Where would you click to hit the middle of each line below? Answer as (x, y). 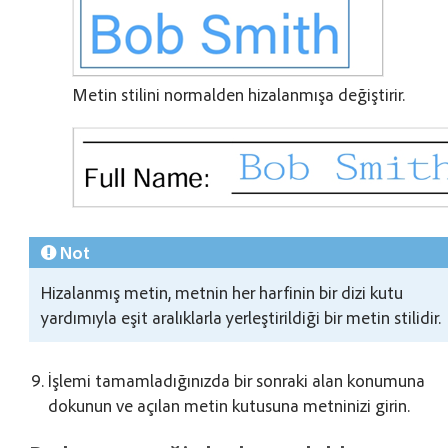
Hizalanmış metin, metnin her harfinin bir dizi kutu (222, 291)
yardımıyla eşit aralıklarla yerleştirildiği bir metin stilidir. (241, 316)
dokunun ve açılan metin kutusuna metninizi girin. (229, 404)
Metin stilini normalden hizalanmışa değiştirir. (239, 93)
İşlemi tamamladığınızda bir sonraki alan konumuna (237, 379)
